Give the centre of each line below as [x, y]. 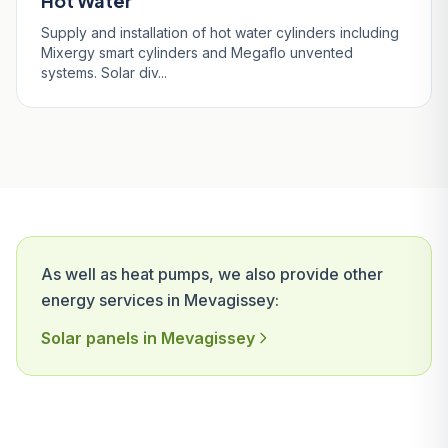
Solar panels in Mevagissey [148, 338]
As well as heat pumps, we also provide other [212, 274]
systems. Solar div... [104, 72]
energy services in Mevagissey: [160, 300]
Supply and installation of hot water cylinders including [220, 32]
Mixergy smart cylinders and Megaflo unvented [197, 52]
